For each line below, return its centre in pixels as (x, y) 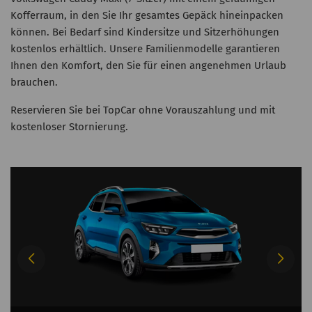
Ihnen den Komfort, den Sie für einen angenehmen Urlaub (148, 65)
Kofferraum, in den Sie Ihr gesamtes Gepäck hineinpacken (147, 15)
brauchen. (34, 82)
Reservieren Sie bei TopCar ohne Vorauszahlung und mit (143, 110)
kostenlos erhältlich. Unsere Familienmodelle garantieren (145, 49)
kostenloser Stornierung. (69, 127)
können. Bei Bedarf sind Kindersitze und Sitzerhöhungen (145, 32)
